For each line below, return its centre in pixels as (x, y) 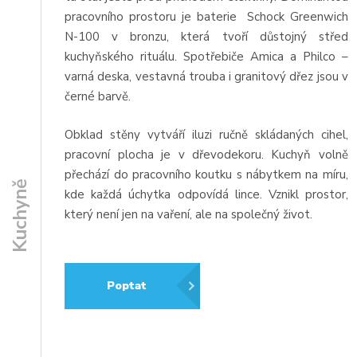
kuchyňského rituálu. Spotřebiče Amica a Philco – (206, 57)
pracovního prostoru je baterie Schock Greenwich (206, 17)
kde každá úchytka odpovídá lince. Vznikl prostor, (206, 194)
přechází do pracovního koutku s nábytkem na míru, (206, 174)
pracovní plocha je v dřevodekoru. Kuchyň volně (206, 154)
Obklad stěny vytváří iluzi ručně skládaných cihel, (206, 134)
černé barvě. (98, 97)
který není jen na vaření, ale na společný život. (189, 214)
